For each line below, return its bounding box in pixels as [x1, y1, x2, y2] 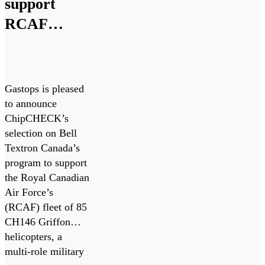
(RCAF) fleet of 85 [5, 201, 87, 213]
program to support [5, 156, 87, 169]
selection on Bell [5, 127, 77, 139]
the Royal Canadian [5, 171, 89, 183]
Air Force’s [5, 186, 53, 198]
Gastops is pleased [5, 82, 84, 95]
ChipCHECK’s [5, 112, 69, 124]
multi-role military [5, 245, 84, 257]
